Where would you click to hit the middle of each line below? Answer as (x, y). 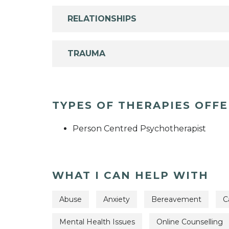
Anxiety (117, 200)
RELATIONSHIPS (102, 19)
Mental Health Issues (97, 222)
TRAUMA (86, 54)
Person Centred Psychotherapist (139, 129)
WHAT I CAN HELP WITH (130, 176)
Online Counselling (190, 222)
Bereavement (176, 200)
